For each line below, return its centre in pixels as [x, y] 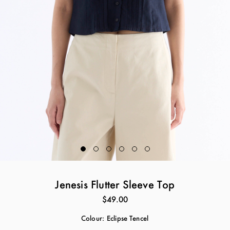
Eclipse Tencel [128, 218]
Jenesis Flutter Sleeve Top [115, 184]
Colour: [93, 218]
